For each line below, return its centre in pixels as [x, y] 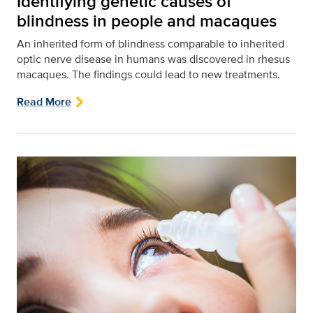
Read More [44, 101]
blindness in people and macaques [147, 20]
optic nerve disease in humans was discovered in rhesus [153, 59]
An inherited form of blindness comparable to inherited [151, 43]
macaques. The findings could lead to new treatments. [148, 74]
